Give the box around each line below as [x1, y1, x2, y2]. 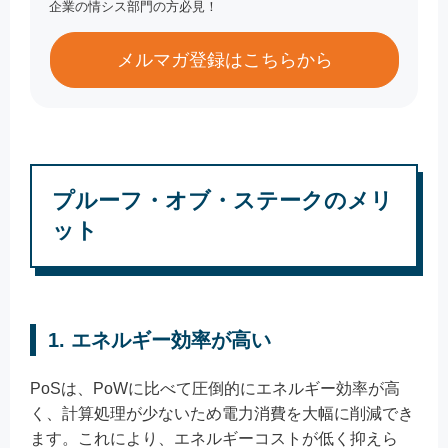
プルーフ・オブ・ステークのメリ [52, 188, 393, 214]
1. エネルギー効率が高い [48, 329, 271, 352]
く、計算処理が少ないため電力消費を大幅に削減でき [30, 405, 414, 423]
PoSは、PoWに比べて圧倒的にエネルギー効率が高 [30, 380, 400, 398]
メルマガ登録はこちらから [116, 50, 333, 71]
